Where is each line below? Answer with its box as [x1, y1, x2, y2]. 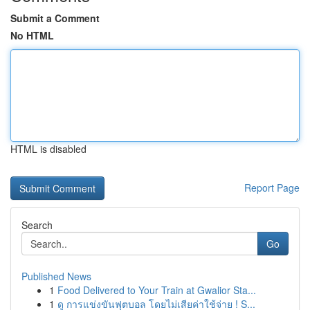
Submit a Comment [10, 11, 100, 25]
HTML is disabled [10, 142, 86, 156]
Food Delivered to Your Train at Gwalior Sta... [57, 283, 256, 297]
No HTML [10, 28, 54, 42]
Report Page [244, 181, 300, 194]
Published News [21, 269, 91, 283]
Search [21, 218, 53, 232]
